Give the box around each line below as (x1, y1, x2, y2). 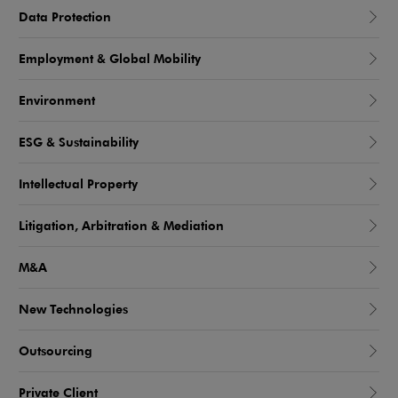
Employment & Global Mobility (19, 50, 201, 68)
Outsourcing (19, 342, 92, 360)
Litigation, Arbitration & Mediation (19, 217, 224, 235)
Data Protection (19, 8, 111, 26)
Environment (19, 92, 95, 109)
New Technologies (19, 300, 128, 318)
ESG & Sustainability (19, 133, 139, 151)
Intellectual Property (19, 175, 138, 193)
